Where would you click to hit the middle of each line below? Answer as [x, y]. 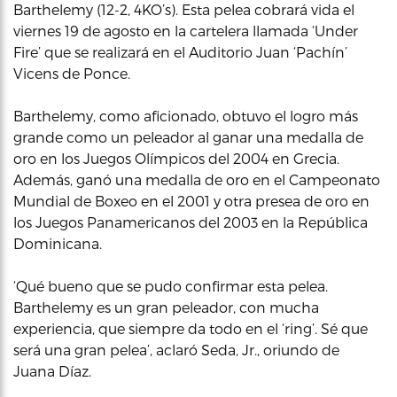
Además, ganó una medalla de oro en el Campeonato [197, 179]
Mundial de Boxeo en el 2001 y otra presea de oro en [191, 201]
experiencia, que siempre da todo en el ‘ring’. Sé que [191, 328]
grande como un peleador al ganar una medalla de [188, 137]
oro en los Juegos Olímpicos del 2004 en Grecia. [176, 158]
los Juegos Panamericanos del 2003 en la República [191, 222]
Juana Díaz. [52, 371]
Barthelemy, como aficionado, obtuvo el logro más [186, 116]
